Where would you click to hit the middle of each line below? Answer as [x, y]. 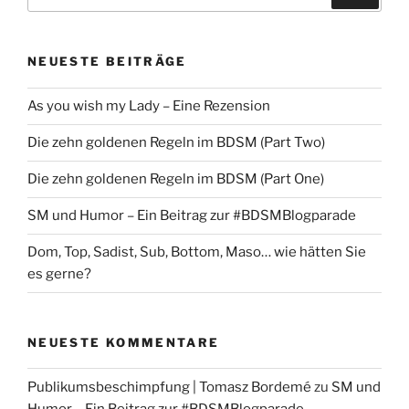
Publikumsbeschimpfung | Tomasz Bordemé [169, 387]
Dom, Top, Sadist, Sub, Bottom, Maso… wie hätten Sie [197, 252]
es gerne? [59, 274]
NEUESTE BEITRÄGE [107, 61]
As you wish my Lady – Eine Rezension [149, 106]
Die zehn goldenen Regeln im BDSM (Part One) [176, 179]
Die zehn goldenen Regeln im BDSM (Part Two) [176, 142]
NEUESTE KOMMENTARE [124, 342]
